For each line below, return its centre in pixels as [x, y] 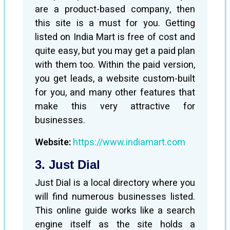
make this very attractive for [115, 107]
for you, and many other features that [115, 93]
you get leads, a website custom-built [115, 79]
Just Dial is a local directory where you [115, 183]
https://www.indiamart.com [129, 142]
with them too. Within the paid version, [115, 65]
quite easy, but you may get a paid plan [115, 51]
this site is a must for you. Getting [115, 23]
